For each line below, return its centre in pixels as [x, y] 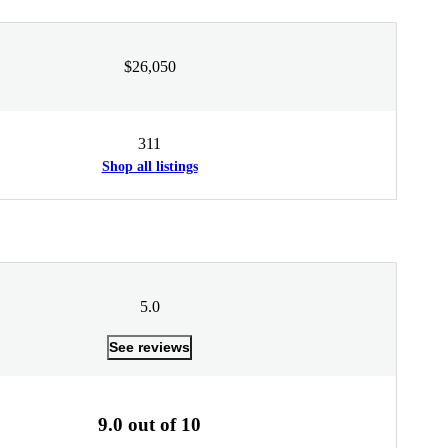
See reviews [149, 346]
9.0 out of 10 [149, 424]
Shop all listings [149, 166]
